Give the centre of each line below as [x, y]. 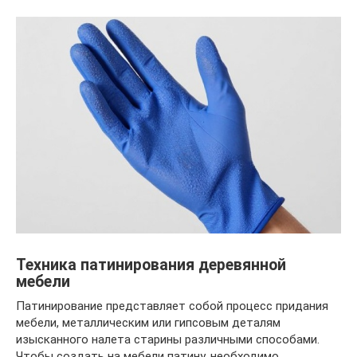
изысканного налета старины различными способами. [168, 340]
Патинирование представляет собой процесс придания [172, 306]
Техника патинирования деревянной [151, 265]
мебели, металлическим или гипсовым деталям [148, 323]
